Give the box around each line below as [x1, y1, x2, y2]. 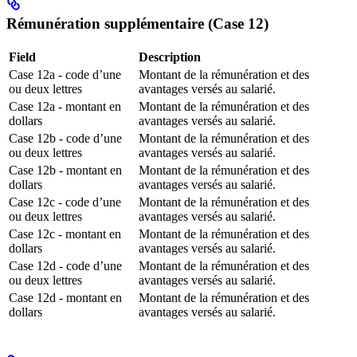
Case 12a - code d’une [9, 67, 121, 81]
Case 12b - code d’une [9, 131, 122, 145]
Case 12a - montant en [9, 99, 121, 113]
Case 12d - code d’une [9, 258, 122, 273]
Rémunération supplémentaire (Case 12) [6, 14, 269, 32]
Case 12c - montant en [9, 226, 121, 241]
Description [139, 49, 201, 64]
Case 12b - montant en [9, 163, 122, 177]
